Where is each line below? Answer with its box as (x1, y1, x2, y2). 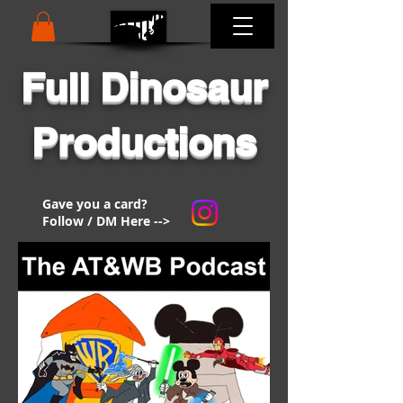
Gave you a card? (42, 195, 148, 213)
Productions (31, 120, 256, 166)
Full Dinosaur (20, 65, 267, 112)
